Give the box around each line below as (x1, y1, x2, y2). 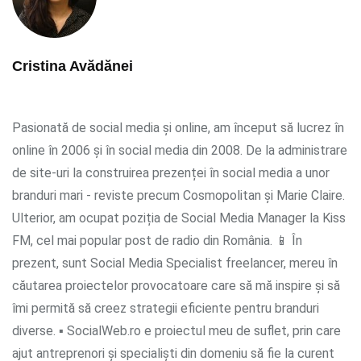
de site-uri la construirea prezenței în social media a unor (12, 164, 330, 180)
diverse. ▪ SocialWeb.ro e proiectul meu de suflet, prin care (12, 322, 341, 338)
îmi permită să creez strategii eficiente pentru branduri (12, 300, 319, 316)
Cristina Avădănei (12, 57, 133, 74)
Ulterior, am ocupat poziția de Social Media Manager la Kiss (12, 210, 346, 226)
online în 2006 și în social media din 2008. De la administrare (12, 142, 347, 158)
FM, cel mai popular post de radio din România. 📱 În (12, 232, 302, 248)
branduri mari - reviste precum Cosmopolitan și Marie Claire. (12, 187, 345, 203)
